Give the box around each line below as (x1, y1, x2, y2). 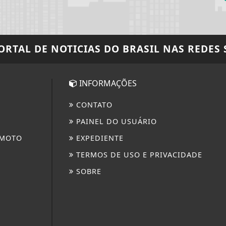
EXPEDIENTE (74, 133, 124, 143)
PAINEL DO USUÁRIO (74, 116, 157, 126)
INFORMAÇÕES (77, 77, 137, 89)
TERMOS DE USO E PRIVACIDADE (74, 149, 203, 159)
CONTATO (74, 99, 113, 109)
